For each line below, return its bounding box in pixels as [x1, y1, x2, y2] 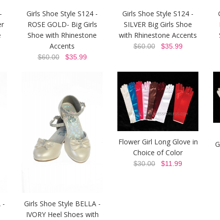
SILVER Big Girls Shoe [124, 20, 192, 29]
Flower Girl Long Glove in [118, 137, 198, 146]
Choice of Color [133, 147, 183, 157]
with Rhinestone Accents [119, 30, 197, 40]
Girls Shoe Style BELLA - [24, 199, 101, 209]
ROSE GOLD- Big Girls [27, 20, 97, 29]
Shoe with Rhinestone [27, 30, 97, 40]
